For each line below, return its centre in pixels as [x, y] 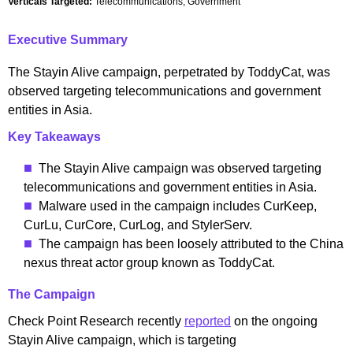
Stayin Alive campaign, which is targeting [122, 340]
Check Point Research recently [95, 321]
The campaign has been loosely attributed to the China [191, 243]
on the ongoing [276, 321]
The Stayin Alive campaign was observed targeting [180, 168]
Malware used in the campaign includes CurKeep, [178, 206]
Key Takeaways [54, 136]
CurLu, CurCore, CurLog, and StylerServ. [139, 225]
